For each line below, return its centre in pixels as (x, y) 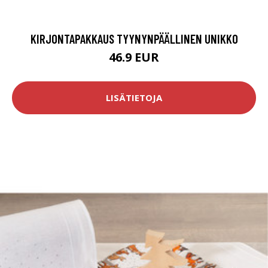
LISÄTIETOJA (134, 98)
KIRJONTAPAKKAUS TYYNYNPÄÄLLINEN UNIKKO (134, 38)
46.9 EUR (134, 57)
